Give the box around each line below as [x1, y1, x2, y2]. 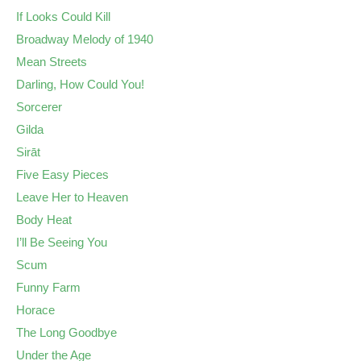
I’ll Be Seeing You [16, 234, 107, 249]
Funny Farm [16, 280, 81, 294]
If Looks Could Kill [16, 9, 110, 23]
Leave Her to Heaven [16, 189, 128, 204]
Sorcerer [16, 99, 62, 114]
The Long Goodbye [16, 325, 117, 339]
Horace [16, 302, 55, 317]
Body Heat [16, 212, 72, 226]
